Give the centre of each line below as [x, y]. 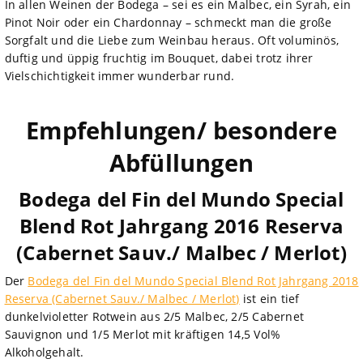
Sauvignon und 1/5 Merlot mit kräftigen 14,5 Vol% [143, 334]
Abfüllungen [181, 162]
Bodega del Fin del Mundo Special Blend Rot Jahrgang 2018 [193, 280]
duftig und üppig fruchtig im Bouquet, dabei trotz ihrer [159, 58]
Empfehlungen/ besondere [181, 130]
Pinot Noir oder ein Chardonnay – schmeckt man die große [168, 22]
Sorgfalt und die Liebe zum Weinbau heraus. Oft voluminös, [171, 40]
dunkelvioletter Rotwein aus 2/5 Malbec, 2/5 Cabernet [154, 316]
